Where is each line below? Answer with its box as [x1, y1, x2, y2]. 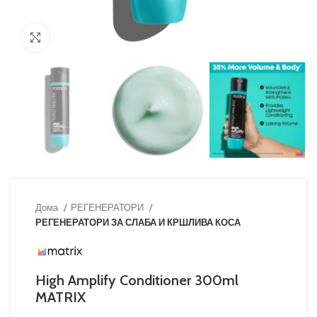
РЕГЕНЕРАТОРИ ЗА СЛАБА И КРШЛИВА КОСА [35, 217, 241, 229]
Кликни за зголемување [50, 32, 156, 43]
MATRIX [35, 289, 86, 306]
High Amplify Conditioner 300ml [35, 272, 238, 289]
